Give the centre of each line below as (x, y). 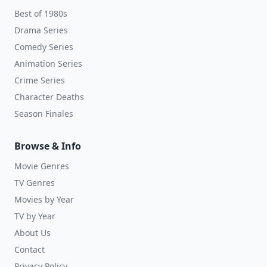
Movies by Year (44, 199)
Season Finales (44, 114)
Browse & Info (48, 146)
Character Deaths (49, 97)
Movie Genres (42, 166)
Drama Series (41, 30)
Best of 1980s (41, 13)
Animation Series (48, 63)
